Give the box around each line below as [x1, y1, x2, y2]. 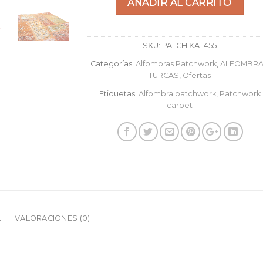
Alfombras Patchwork [136, 59, 217, 68]
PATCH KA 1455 [162, 41, 217, 50]
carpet [167, 100, 193, 110]
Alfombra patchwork [138, 89, 216, 98]
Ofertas [183, 70, 211, 80]
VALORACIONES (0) [15, 213, 90, 222]
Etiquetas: [99, 89, 139, 98]
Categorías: [90, 59, 136, 68]
